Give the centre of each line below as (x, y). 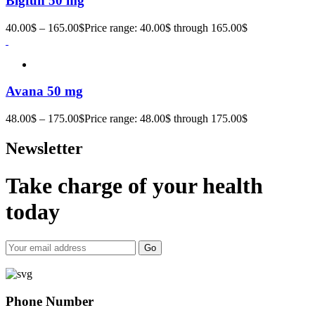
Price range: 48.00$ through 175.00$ (166, 118)
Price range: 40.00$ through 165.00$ (166, 27)
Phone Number (50, 301)
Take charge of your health (134, 186)
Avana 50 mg (44, 91)
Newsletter (44, 148)
